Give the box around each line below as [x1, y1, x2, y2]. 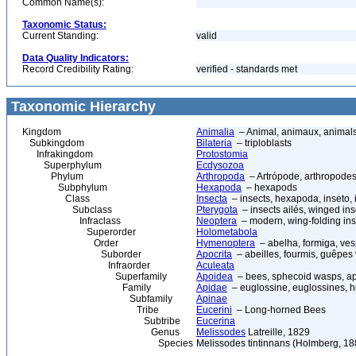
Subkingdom [22, 137, 84, 149]
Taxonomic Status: [22, 19, 106, 30]
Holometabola [196, 226, 257, 238]
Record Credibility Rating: [22, 64, 133, 75]
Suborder [22, 249, 141, 260]
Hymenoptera [196, 238, 255, 249]
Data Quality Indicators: [22, 52, 129, 64]
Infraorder [22, 260, 150, 271]
